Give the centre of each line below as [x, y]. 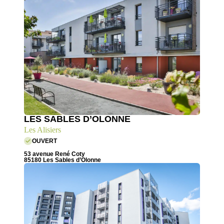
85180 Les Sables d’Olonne [62, 160]
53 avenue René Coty [54, 154]
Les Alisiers [42, 130]
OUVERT [44, 141]
